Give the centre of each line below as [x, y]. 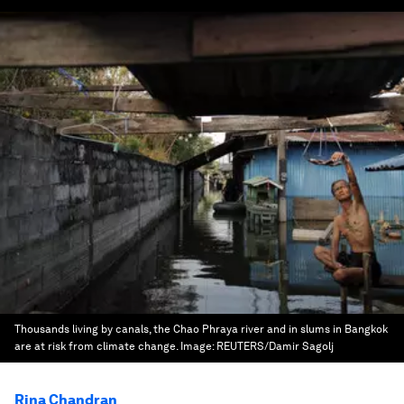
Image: [198, 346]
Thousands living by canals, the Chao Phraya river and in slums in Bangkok [201, 329]
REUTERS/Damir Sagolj [275, 346]
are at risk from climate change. [96, 346]
